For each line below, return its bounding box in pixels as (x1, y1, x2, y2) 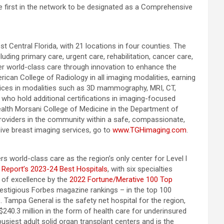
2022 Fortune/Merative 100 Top (69, 175, 172, 184)
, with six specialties (107, 164, 172, 173)
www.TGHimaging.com (112, 125, 186, 134)
